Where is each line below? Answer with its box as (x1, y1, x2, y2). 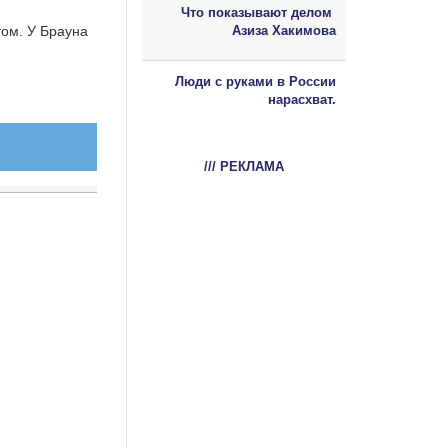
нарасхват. (268, 91, 336, 107)
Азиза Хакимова (232, 22, 336, 38)
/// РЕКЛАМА (204, 158, 284, 174)
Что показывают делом (181, 4, 336, 20)
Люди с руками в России (175, 73, 336, 89)
